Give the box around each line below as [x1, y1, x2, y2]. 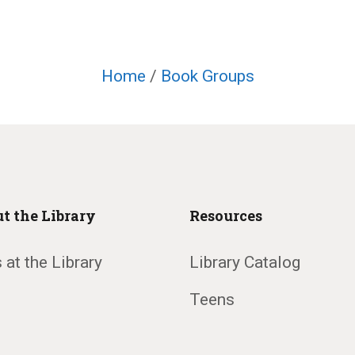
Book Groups [160, 67, 254, 86]
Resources [189, 205, 262, 225]
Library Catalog [189, 252, 300, 272]
